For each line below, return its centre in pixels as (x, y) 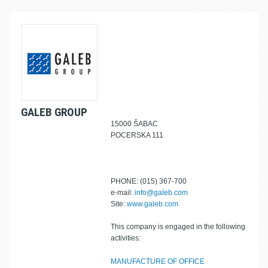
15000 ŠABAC (134, 124)
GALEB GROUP (54, 112)
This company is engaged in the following (178, 227)
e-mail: (123, 193)
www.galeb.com (153, 204)
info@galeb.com (161, 193)
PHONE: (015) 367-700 (149, 181)
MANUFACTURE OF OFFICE (158, 261)
